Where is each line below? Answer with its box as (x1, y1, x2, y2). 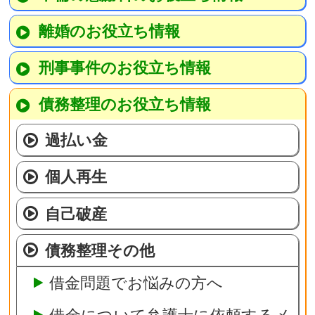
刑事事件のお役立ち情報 (38, 58, 211, 77)
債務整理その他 (45, 240, 155, 259)
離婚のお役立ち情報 (38, 22, 180, 41)
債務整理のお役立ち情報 (38, 95, 211, 114)
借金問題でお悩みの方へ (49, 274, 223, 292)
